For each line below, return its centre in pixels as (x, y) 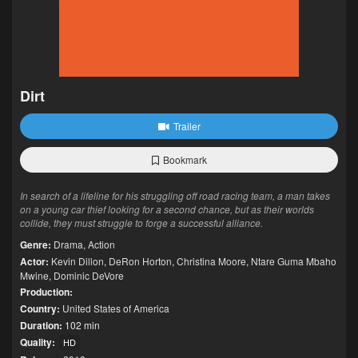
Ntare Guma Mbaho (294, 261)
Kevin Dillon (78, 261)
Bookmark (185, 159)
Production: (46, 292)
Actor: (34, 261)
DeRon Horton (140, 261)
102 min (81, 325)
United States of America (116, 308)
